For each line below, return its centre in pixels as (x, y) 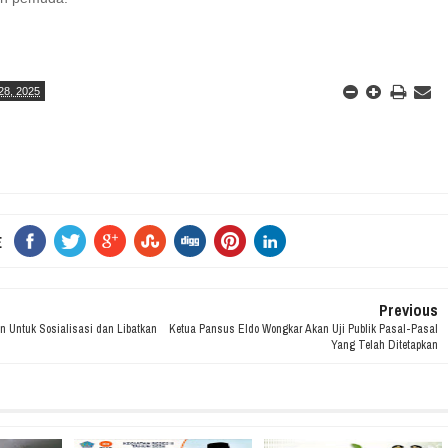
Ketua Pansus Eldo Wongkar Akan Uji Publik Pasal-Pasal (303, 329)
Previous (408, 310)
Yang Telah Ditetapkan (384, 345)
